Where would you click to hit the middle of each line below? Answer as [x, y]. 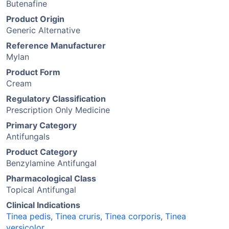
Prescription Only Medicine [58, 110]
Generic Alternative [43, 30]
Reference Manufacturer [56, 45]
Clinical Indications [43, 205]
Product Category [42, 152]
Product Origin [35, 19]
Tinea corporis [133, 216]
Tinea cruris [78, 216]
